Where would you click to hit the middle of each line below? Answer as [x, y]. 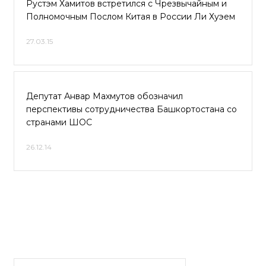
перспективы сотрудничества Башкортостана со [132, 109]
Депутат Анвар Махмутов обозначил [104, 96]
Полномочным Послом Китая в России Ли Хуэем [131, 17]
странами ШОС [59, 122]
